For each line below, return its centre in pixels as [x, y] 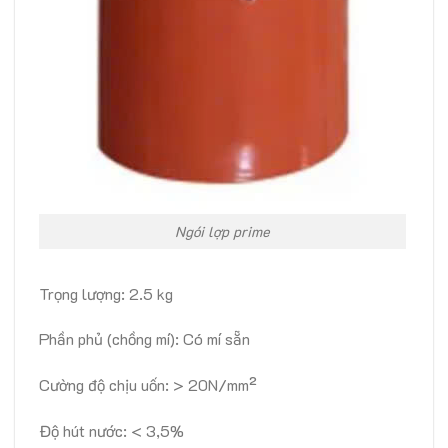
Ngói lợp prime [222, 231]
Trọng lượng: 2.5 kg [106, 293]
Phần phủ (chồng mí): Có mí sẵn [144, 339]
